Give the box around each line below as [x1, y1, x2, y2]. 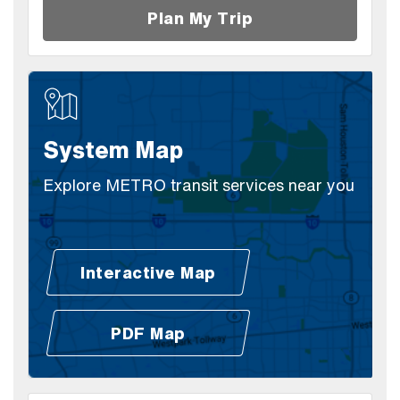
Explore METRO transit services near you [43, 172, 354, 196]
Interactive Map [80, 260, 216, 284]
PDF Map [111, 321, 186, 345]
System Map [43, 132, 183, 166]
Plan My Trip [147, 5, 253, 29]
